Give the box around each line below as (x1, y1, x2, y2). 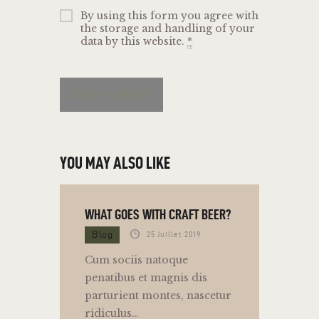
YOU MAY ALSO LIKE (60, 154, 170, 173)
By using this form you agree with (80, 9, 259, 23)
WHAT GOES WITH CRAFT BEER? (85, 206, 231, 223)
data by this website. (80, 35, 188, 48)
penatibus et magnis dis (85, 271, 207, 285)
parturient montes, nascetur (85, 289, 231, 303)
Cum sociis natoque (85, 253, 188, 267)
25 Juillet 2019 (146, 230, 201, 239)
